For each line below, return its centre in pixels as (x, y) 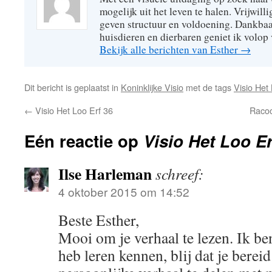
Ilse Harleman (105, 174)
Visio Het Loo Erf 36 (73, 110)
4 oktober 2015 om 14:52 (124, 192)
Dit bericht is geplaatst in (73, 87)
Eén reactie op (84, 141)
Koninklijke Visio (152, 87)
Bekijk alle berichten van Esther (170, 49)
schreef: (180, 174)
